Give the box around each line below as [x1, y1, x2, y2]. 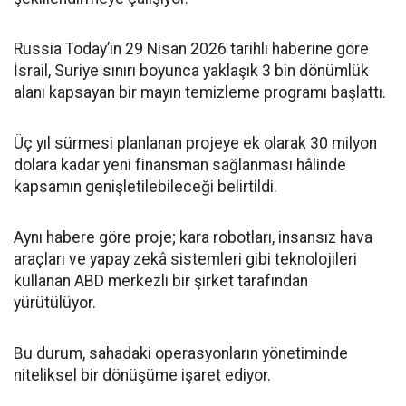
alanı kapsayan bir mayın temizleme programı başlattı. [14, 82, 386, 101]
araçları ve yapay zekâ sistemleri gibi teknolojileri [14, 249, 357, 268]
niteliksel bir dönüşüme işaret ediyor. [14, 365, 271, 384]
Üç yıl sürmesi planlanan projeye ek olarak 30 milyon [14, 133, 377, 152]
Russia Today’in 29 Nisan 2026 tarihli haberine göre [14, 39, 369, 58]
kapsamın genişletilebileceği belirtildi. [14, 177, 277, 196]
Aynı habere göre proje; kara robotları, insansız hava [14, 227, 372, 246]
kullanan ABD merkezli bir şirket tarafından [14, 271, 308, 290]
